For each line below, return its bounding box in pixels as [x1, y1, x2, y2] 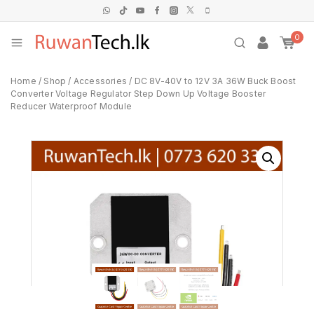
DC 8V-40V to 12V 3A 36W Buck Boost [134, 76, 296, 86]
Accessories [73, 76, 128, 86]
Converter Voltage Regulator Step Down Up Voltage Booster [11, 88, 266, 99]
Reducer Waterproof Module [11, 101, 132, 111]
